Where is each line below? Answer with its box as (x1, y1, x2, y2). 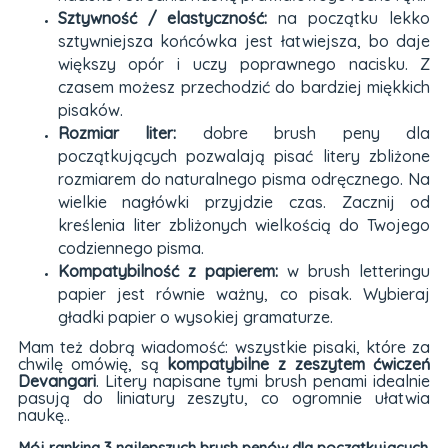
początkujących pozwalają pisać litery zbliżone (57, 146, 431, 167)
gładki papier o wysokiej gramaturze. (57, 307, 337, 328)
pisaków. (57, 100, 123, 121)
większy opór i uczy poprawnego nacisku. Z (57, 54, 431, 75)
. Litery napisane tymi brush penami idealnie (95, 371, 431, 392)
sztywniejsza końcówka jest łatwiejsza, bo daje (57, 31, 431, 52)
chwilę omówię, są (17, 354, 168, 375)
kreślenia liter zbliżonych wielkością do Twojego (57, 215, 431, 236)
